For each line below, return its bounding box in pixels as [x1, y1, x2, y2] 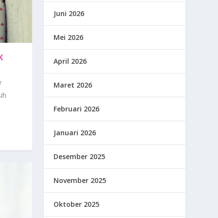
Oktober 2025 [54, 200, 100, 209]
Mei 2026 [54, 33, 84, 42]
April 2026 [54, 56, 87, 66]
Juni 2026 [54, 9, 85, 18]
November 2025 [54, 176, 107, 185]
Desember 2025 [54, 152, 106, 162]
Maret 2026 [54, 80, 92, 90]
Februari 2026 [54, 104, 100, 114]
